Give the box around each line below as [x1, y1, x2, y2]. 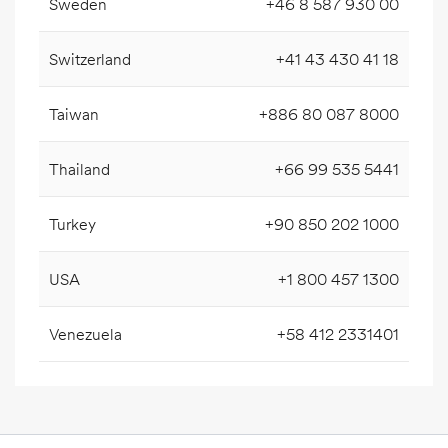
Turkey [49, 212, 96, 235]
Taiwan [49, 102, 99, 125]
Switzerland [49, 47, 131, 70]
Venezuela [49, 322, 122, 345]
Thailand [49, 157, 110, 180]
